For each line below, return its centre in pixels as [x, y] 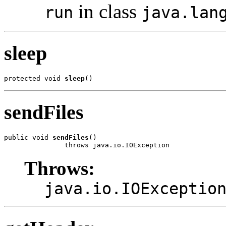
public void [28, 138]
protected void [34, 78]
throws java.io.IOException [87, 145]
